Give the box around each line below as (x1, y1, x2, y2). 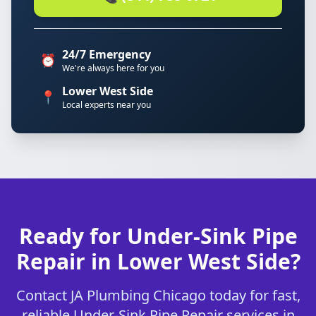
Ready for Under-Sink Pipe (18, 221, 298, 250)
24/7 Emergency (62, 47, 151, 62)
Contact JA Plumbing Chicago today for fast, (16, 286, 300, 305)
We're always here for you (62, 62, 164, 74)
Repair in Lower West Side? (16, 247, 300, 276)
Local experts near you (62, 99, 151, 111)
